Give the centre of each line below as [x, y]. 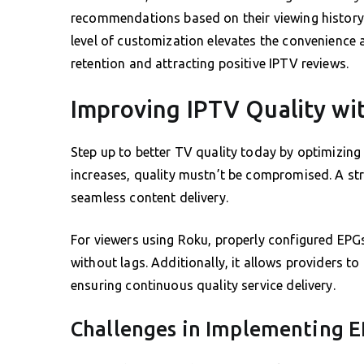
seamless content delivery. [149, 197]
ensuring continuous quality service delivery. [203, 285]
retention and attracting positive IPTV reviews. [210, 63]
